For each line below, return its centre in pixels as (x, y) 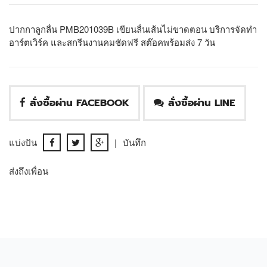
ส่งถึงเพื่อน (29, 170)
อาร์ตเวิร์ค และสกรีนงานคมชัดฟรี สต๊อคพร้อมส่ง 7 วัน (112, 42)
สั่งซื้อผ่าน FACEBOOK (80, 103)
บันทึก (134, 142)
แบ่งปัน (23, 142)
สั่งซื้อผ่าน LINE (202, 103)
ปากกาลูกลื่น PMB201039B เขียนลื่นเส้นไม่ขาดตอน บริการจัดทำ (133, 29)
